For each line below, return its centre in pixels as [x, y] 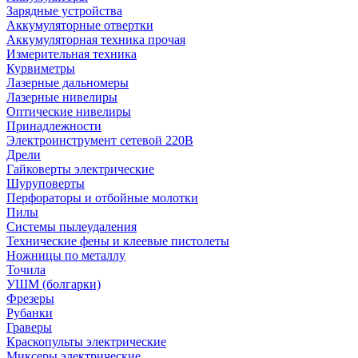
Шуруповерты [46, 183]
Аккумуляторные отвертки [80, 25]
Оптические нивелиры [69, 111]
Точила [26, 270]
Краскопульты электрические [86, 342]
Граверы [29, 327]
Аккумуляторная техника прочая [96, 40]
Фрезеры [30, 298]
